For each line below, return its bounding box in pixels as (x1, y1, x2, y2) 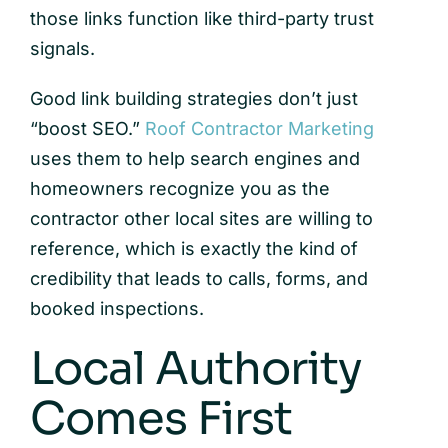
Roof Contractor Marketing (144, 117, 374, 139)
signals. (29, 37, 95, 59)
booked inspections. (29, 297, 204, 319)
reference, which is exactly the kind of (29, 237, 358, 259)
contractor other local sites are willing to (29, 207, 373, 229)
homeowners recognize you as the (29, 177, 330, 199)
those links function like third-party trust (29, 7, 374, 29)
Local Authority (29, 339, 363, 397)
